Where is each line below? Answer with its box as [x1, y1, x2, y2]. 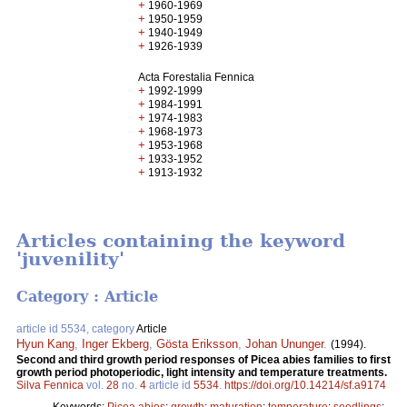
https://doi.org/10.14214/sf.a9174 [224, 378, 386, 392]
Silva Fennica [16, 378, 84, 392]
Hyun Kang [16, 336, 74, 351]
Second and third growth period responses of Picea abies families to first [16, 352, 391, 366]
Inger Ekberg [82, 336, 149, 351]
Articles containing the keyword [16, 230, 345, 253]
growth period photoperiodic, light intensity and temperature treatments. [16, 365, 387, 379]
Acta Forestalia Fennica [138, 71, 255, 84]
